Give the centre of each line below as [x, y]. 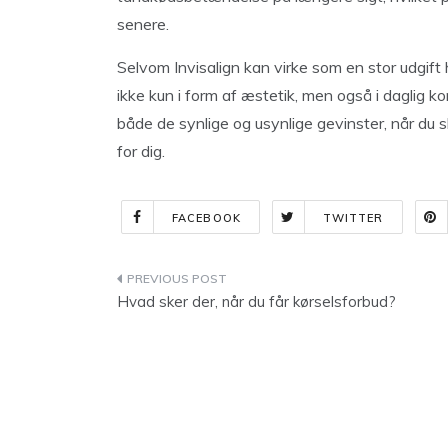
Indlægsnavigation [227, 282]
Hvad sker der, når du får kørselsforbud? [256, 301]
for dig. [141, 151]
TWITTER [353, 218]
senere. [143, 24]
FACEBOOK [206, 218]
